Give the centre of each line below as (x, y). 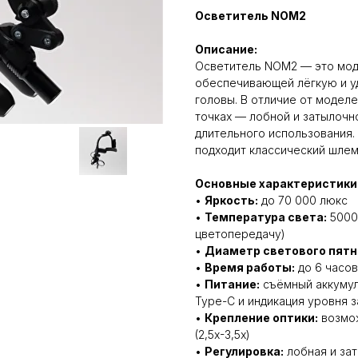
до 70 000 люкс (303, 201)
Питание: (232, 284)
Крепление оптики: (261, 318)
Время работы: (250, 268)
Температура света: (266, 217)
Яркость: (231, 201)
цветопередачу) (240, 234)
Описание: (226, 50)
